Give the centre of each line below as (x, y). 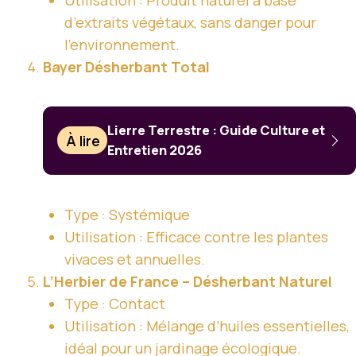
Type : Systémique (127, 214)
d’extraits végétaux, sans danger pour (190, 22)
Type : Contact (115, 303)
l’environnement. (122, 44)
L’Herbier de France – (118, 281)
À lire (83, 140)
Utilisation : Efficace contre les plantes (196, 236)
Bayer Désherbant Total (126, 66)
